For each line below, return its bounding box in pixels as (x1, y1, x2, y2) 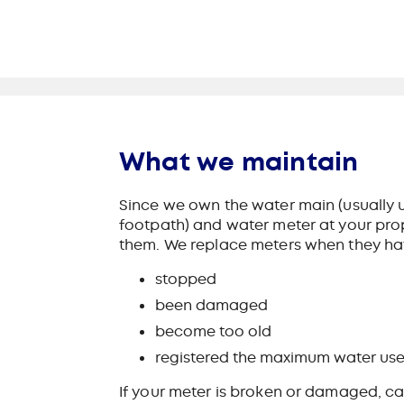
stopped (155, 269, 216, 289)
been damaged (155, 295, 268, 315)
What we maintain (119, 144, 359, 179)
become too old (155, 321, 271, 341)
